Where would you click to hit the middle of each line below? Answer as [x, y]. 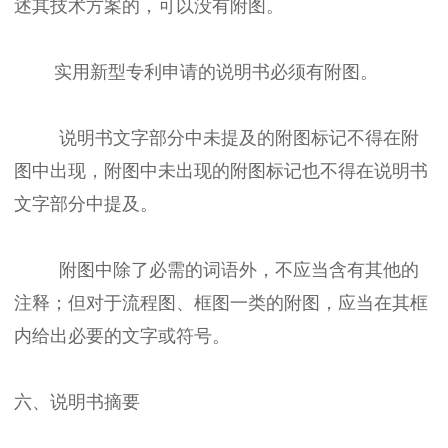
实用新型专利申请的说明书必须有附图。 [196, 71]
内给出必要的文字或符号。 [122, 335]
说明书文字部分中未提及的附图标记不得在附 [216, 137]
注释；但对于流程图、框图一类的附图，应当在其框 [221, 302]
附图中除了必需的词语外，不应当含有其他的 [216, 269]
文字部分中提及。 [86, 203]
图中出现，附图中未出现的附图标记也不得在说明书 [221, 170]
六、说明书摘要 [77, 401]
